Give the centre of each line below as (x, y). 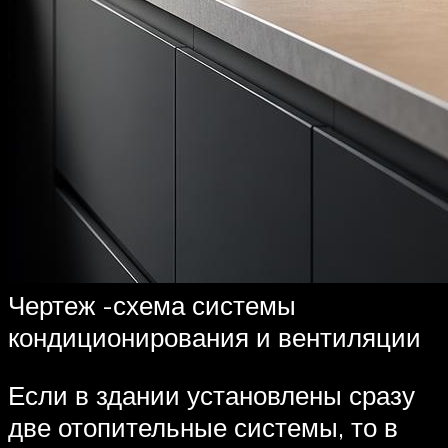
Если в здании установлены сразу (211, 395)
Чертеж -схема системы (152, 305)
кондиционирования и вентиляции (214, 337)
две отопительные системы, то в (203, 427)
